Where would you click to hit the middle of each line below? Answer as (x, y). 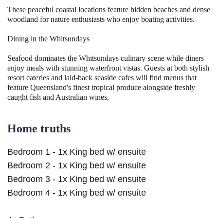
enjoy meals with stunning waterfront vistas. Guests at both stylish (108, 68)
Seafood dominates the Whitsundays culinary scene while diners (106, 58)
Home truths (39, 129)
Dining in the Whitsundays (48, 39)
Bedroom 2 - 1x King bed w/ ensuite (77, 166)
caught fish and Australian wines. (58, 97)
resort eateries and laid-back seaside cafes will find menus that (102, 78)
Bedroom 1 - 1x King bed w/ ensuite (77, 152)
